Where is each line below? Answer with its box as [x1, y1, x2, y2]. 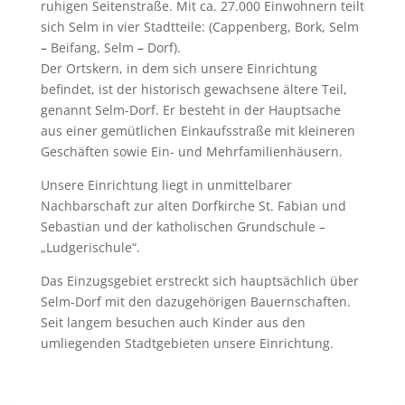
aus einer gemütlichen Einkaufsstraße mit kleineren [40, 122, 355, 139]
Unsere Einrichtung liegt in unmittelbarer [40, 176, 292, 193]
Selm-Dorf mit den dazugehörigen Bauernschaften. [40, 293, 351, 310]
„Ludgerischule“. [40, 239, 140, 256]
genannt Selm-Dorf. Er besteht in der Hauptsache [40, 101, 341, 118]
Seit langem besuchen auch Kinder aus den [40, 314, 306, 331]
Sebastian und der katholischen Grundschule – [40, 218, 325, 235]
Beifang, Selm [46, 39, 137, 56]
